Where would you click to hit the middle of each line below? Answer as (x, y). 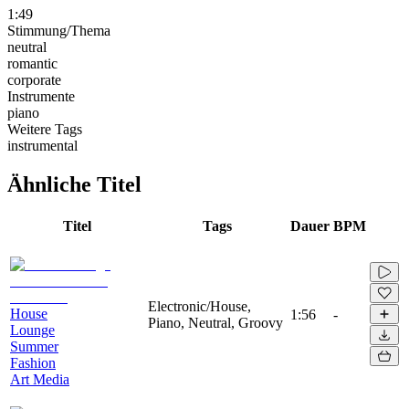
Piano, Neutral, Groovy (215, 322)
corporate (34, 79)
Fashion (33, 362)
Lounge (32, 330)
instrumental (42, 145)
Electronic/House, (199, 306)
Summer (34, 346)
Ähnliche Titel (74, 184)
